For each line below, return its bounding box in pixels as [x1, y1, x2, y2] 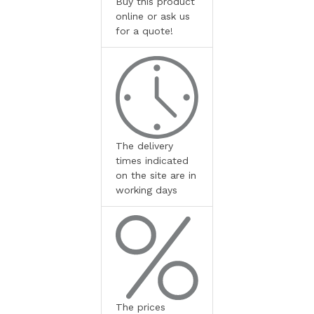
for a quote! [116, 25, 173, 36]
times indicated [116, 154, 189, 166]
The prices [116, 301, 165, 313]
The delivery [116, 139, 173, 151]
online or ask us [116, 10, 190, 22]
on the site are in [116, 169, 196, 181]
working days [116, 184, 177, 196]
